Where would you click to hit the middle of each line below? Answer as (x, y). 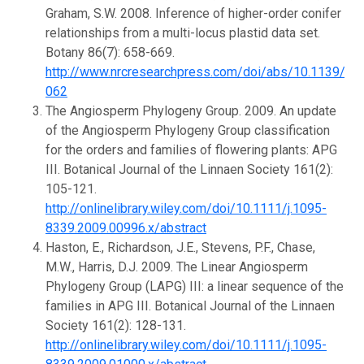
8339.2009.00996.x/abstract (126, 227)
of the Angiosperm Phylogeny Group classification (188, 130)
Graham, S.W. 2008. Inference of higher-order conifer (193, 13)
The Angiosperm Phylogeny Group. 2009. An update (191, 110)
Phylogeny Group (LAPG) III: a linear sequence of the (195, 286)
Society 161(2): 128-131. (116, 325)
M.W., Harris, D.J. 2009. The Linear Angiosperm (177, 266)
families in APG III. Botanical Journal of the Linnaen (190, 305)
